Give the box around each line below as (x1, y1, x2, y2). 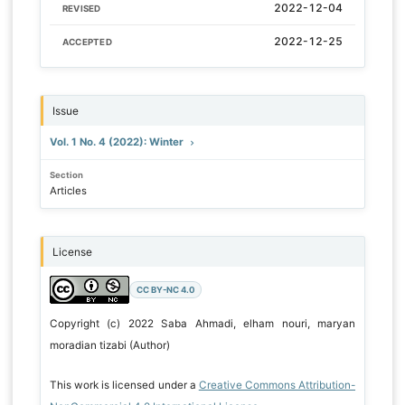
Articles (49, 184, 87, 197)
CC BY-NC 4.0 (136, 285, 195, 296)
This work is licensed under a (49, 379, 199, 392)
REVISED (61, 3, 101, 14)
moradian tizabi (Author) (49, 339, 170, 353)
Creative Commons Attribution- (198, 379, 356, 392)
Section (49, 170, 83, 181)
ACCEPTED (61, 36, 112, 47)
